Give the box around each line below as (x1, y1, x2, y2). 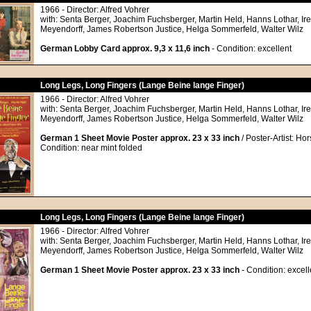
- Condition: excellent (210, 44, 292, 53)
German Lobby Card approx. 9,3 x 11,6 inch (40, 44, 210, 53)
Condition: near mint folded (40, 143, 142, 153)
